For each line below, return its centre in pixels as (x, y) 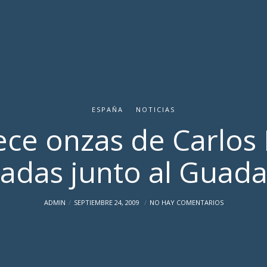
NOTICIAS (156, 109)
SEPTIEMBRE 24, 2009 (107, 202)
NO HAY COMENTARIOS (186, 202)
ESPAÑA (108, 109)
